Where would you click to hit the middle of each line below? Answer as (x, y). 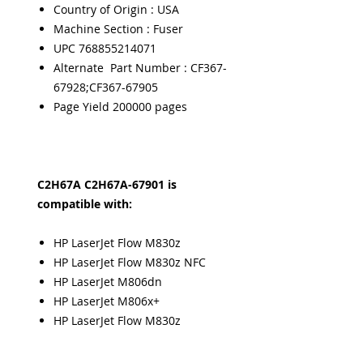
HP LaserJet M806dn (108, 282)
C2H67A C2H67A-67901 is (107, 184)
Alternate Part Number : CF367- (140, 68)
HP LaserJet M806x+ (107, 301)
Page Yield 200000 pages (120, 107)
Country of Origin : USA (116, 9)
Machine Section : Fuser (120, 29)
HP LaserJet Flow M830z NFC (130, 262)
